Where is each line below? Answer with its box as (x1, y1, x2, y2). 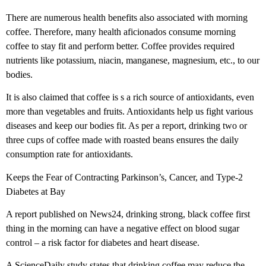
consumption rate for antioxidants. (6, 149, 133, 160)
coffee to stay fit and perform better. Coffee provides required (6, 40, 235, 51)
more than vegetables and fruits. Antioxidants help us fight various (6, 106, 253, 117)
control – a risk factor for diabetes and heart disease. (6, 237, 199, 248)
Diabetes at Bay (6, 186, 65, 197)
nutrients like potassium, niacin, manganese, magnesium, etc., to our (6, 55, 259, 65)
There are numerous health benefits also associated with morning (6, 12, 248, 23)
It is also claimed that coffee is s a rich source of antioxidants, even (6, 92, 254, 103)
